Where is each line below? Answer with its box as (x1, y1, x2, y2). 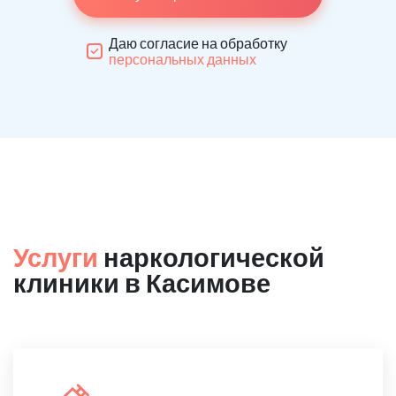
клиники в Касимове (13, 267, 270, 298)
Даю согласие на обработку (109, 34, 287, 51)
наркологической (98, 241, 324, 272)
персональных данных (109, 50, 256, 67)
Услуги (13, 241, 98, 272)
